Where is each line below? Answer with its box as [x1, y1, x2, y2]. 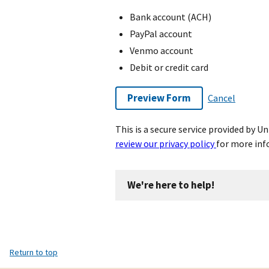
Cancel [208, 92, 235, 104]
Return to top [10, 246, 58, 258]
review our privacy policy [115, 137, 216, 150]
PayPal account [130, 27, 192, 40]
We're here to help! [127, 178, 214, 192]
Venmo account [130, 44, 193, 56]
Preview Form [127, 91, 191, 104]
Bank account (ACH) [130, 10, 211, 23]
